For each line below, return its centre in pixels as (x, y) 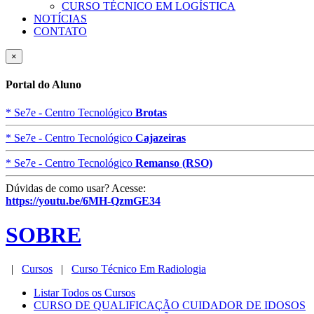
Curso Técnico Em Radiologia (139, 269)
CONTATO (60, 31)
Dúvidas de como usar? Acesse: (76, 188)
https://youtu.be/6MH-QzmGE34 (83, 200)
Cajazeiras (161, 137)
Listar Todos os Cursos (84, 293)
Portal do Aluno (43, 85)
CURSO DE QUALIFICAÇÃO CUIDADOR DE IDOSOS (170, 306)
